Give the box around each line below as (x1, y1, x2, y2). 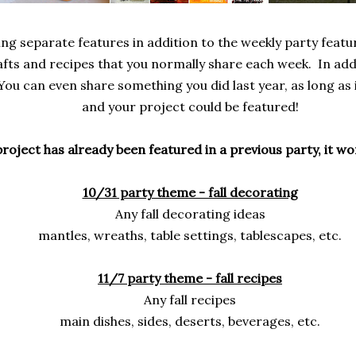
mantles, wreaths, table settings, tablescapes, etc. (38, 227, 342, 243)
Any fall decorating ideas (114, 206, 265, 222)
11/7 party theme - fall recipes (98, 270, 282, 286)
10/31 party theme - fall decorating (82, 184, 298, 200)
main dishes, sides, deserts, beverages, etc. (60, 313, 320, 329)
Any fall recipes (144, 292, 236, 308)
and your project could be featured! (81, 99, 299, 114)
